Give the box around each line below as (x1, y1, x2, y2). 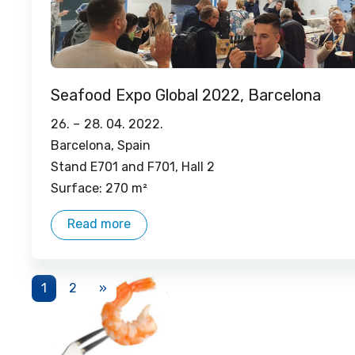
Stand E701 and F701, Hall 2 (51, 159, 215, 174)
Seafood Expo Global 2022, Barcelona (51, 86, 321, 105)
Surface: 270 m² (51, 181, 147, 196)
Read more (67, 216, 131, 231)
